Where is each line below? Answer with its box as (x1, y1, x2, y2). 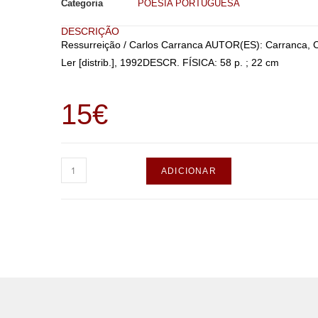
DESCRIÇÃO (60, 26, 119, 37)
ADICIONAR (160, 166, 216, 176)
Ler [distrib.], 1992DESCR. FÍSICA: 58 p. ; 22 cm (60, 57, 279, 68)
